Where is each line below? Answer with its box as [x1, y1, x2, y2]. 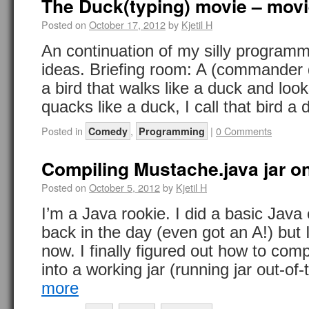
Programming [139, 124, 205, 138]
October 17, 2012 [89, 17, 166, 32]
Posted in [41, 123, 83, 138]
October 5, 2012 [89, 180, 160, 195]
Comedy [88, 124, 128, 138]
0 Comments [216, 123, 272, 138]
